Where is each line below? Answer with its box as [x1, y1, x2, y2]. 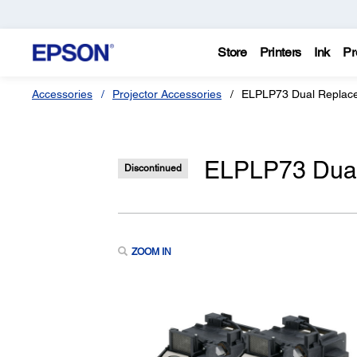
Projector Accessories [112, 88, 222, 100]
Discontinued [124, 163, 182, 175]
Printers [259, 45, 302, 60]
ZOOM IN [131, 246, 171, 258]
